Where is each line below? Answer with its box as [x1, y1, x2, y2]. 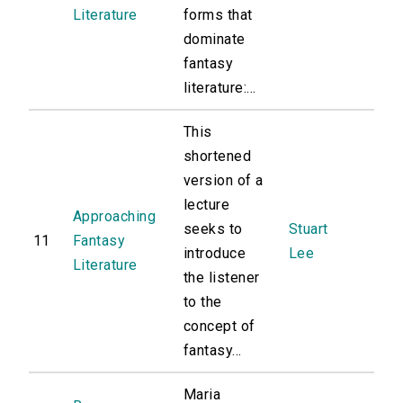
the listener [184, 269, 260, 287]
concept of [184, 318, 255, 336]
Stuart [289, 220, 328, 238]
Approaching [73, 208, 157, 226]
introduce [184, 245, 246, 263]
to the [184, 293, 222, 311]
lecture [184, 196, 230, 214]
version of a [184, 172, 264, 190]
